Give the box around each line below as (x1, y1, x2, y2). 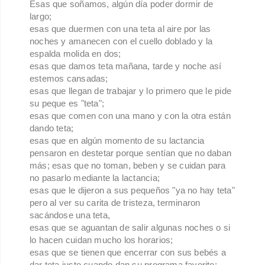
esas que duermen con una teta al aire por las (30, 24, 211, 34)
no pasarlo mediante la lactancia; (30, 173, 165, 183)
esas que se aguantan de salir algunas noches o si (30, 222, 231, 233)
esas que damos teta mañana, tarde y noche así (30, 61, 222, 72)
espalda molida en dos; (30, 49, 121, 59)
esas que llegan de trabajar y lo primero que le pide (30, 86, 231, 96)
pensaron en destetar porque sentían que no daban (30, 148, 232, 159)
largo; (30, 11, 54, 22)
